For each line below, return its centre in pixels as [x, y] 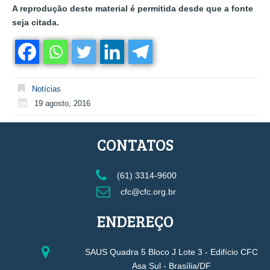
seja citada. [36, 22]
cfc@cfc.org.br [147, 192]
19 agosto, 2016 [62, 103]
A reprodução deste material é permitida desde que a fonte [133, 8]
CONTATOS [135, 144]
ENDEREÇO [135, 221]
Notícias [46, 89]
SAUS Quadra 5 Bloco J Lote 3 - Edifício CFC [171, 252]
